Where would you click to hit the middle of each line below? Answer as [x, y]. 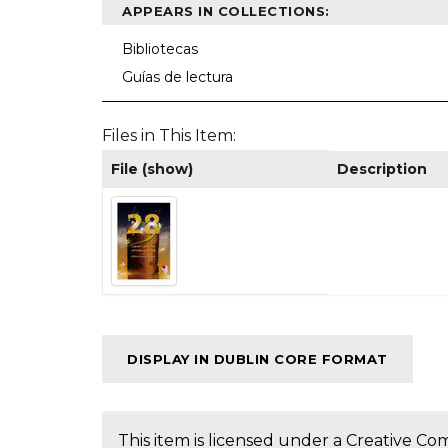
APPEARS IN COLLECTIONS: [226, 11]
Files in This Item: [169, 136]
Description [382, 169]
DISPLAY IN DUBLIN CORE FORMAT [257, 359]
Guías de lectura [177, 77]
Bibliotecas [160, 49]
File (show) [152, 169]
